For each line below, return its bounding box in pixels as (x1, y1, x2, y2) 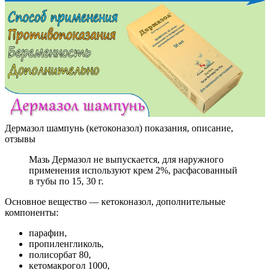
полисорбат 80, (29, 249, 91, 260)
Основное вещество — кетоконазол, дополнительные (5, 196, 225, 207)
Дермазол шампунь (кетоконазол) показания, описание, (5, 122, 233, 133)
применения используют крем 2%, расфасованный (29, 165, 237, 175)
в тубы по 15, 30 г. (29, 175, 104, 186)
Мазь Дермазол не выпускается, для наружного (29, 154, 224, 165)
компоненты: (5, 207, 58, 218)
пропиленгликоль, (29, 238, 104, 249)
